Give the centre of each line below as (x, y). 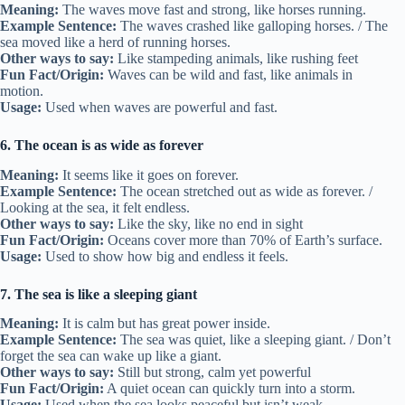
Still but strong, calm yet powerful (212, 372)
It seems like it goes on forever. (149, 174)
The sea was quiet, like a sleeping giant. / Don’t (254, 340)
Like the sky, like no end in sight (208, 223)
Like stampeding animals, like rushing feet (236, 58)
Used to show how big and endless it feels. (165, 256)
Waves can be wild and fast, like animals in (228, 74)
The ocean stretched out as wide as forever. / (245, 191)
